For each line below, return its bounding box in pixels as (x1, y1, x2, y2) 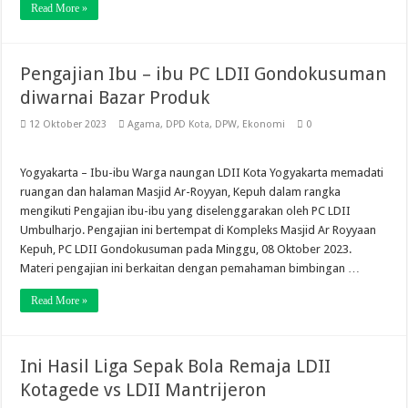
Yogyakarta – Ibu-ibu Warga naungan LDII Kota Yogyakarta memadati (20, 166, 384, 179)
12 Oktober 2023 (29, 118, 107, 130)
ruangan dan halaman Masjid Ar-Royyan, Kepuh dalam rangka (20, 185, 342, 199)
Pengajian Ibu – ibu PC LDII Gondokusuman (20, 63, 387, 85)
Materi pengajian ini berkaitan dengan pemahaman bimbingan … (20, 261, 361, 275)
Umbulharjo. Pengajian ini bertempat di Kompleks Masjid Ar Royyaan (20, 223, 377, 237)
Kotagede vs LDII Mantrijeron (20, 379, 267, 401)
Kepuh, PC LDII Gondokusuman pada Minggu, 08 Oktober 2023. (20, 242, 352, 256)
